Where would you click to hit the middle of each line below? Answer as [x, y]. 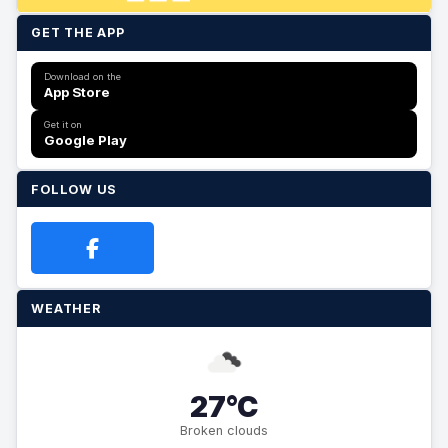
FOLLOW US [74, 189]
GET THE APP [78, 33]
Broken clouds [224, 430]
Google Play [86, 139]
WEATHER [66, 308]
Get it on [63, 124]
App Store [77, 92]
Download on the [83, 77]
